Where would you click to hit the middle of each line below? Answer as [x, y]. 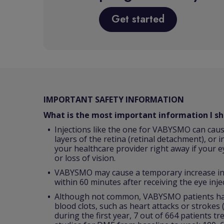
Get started [138, 19]
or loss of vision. [85, 158]
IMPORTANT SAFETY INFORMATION [114, 99]
